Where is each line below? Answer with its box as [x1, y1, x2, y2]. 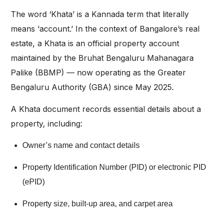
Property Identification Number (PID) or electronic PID [22, 163, 206, 172]
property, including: [11, 119, 82, 129]
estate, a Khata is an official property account [11, 38, 179, 49]
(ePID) [22, 178, 45, 186]
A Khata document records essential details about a [11, 104, 201, 114]
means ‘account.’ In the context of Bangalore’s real [11, 24, 200, 34]
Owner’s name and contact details [22, 141, 140, 150]
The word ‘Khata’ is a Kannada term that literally [11, 9, 189, 19]
